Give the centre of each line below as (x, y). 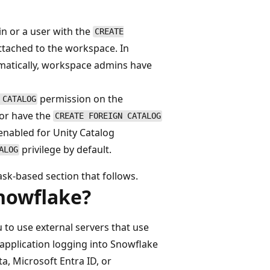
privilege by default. (66, 149)
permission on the (80, 99)
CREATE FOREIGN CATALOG (108, 116)
